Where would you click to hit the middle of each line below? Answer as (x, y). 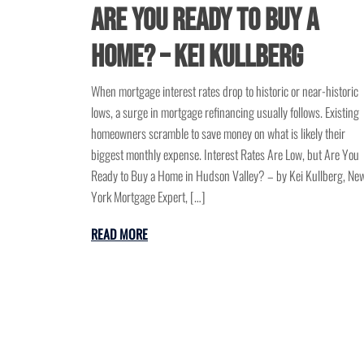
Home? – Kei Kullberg (197, 58)
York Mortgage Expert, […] (148, 197)
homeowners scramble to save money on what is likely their (218, 134)
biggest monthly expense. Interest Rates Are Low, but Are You (225, 155)
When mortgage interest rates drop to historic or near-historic (225, 91)
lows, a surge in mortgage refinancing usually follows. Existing (225, 113)
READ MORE (119, 234)
